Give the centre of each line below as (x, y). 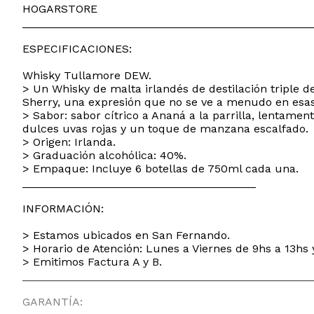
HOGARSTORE (60, 8)
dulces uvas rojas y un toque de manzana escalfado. (165, 128)
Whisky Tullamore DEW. (87, 75)
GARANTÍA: (53, 301)
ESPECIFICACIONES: (77, 48)
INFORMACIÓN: (63, 208)
